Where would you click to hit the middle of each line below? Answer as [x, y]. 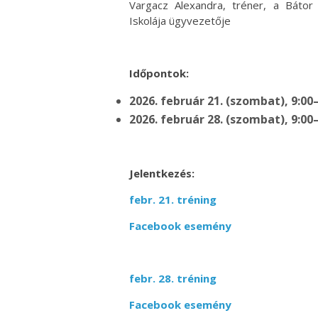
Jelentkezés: [162, 173]
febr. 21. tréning [174, 199]
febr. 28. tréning [174, 278]
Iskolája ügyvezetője [180, 20]
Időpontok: [159, 73]
